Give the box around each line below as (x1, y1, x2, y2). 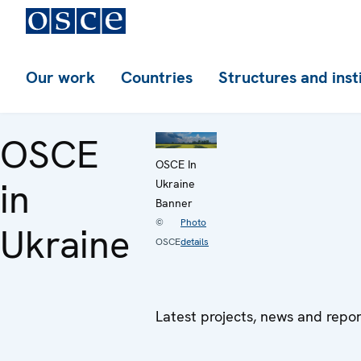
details (180, 234, 209, 248)
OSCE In (156, 156, 197, 172)
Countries (121, 67, 193, 88)
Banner (156, 195, 193, 210)
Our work (26, 67, 95, 88)
